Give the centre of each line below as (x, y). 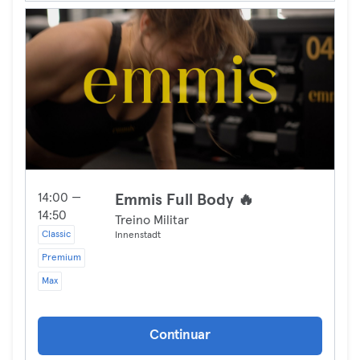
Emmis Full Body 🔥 (184, 200)
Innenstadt (138, 235)
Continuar (180, 335)
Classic (56, 235)
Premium (61, 258)
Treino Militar (152, 220)
